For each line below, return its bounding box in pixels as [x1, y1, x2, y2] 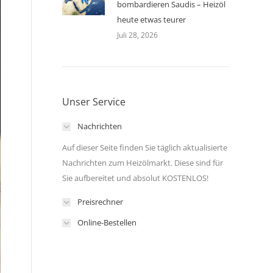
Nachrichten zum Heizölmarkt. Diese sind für [62, 157, 223, 168]
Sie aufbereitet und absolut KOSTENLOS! [62, 172, 208, 183]
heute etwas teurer [117, 14, 186, 25]
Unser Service [62, 95, 126, 108]
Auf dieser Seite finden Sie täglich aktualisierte [62, 142, 227, 153]
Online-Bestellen [77, 217, 136, 228]
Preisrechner [77, 196, 123, 207]
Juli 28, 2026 [117, 30, 158, 40]
